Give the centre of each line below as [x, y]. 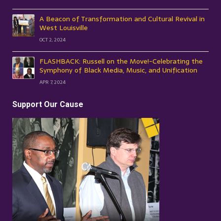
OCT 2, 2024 [53, 40]
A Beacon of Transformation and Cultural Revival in [122, 19]
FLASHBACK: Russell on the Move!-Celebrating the [121, 61]
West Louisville [64, 28]
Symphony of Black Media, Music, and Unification [118, 70]
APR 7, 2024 [53, 82]
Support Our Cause [48, 105]
